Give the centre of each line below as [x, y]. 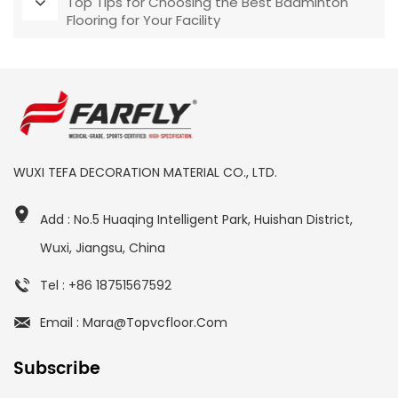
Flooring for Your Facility [143, 20]
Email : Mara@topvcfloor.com [134, 323]
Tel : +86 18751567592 [106, 286]
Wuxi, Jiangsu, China [103, 248]
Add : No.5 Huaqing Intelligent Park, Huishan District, [196, 220]
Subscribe [57, 370]
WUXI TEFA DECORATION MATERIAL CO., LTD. [145, 173]
